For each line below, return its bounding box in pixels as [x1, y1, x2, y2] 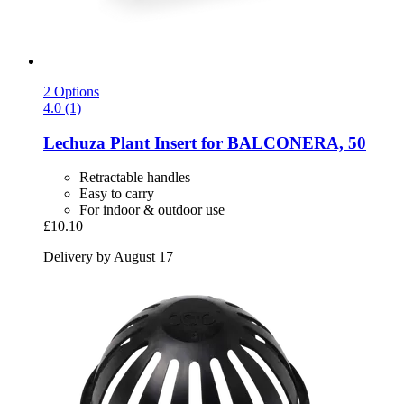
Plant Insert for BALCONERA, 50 [106, 133, 366, 152]
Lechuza [43, 133, 106, 152]
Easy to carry [79, 186, 154, 202]
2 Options [43, 83, 99, 99]
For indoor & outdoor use [79, 202, 225, 218]
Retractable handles [79, 170, 190, 186]
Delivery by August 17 [43, 249, 173, 265]
